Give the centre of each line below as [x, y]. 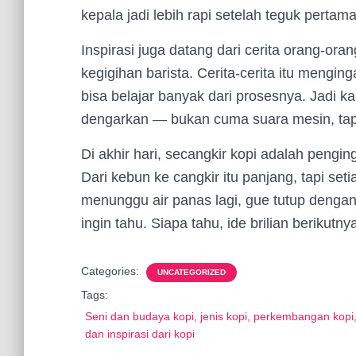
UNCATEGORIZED [192, 272]
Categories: [112, 271]
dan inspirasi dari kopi [140, 334]
